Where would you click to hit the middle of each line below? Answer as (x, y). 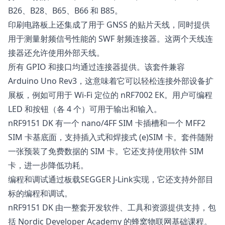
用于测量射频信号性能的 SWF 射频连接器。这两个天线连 (110, 39)
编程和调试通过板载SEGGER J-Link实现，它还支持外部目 (111, 180)
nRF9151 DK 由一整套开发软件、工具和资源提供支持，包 (112, 208)
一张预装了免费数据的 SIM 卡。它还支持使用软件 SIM (106, 151)
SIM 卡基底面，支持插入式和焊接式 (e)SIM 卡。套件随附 (111, 137)
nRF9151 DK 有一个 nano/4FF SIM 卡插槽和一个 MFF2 (107, 123)
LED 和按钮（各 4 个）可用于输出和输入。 (85, 109)
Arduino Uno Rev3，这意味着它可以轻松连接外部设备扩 (111, 81)
